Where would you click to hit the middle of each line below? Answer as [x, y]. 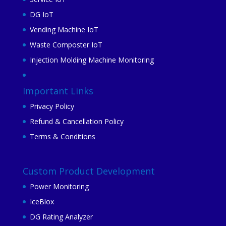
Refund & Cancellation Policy [76, 122]
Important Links [58, 91]
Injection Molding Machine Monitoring [92, 60]
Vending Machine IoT [64, 30]
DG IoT [41, 14]
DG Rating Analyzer [61, 217]
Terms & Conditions [62, 137]
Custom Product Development [89, 171]
